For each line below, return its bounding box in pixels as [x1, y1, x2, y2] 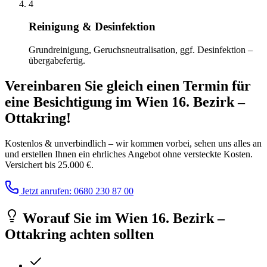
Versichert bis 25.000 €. [5, 159, 94, 170]
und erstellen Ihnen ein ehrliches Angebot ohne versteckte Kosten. [5, 148, 253, 159]
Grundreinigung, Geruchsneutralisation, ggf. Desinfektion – [29, 45, 253, 55]
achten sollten [66, 226, 154, 242]
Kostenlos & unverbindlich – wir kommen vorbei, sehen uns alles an [5, 138, 262, 148]
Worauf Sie [19, 210, 95, 226]
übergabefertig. [29, 55, 85, 66]
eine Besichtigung [5, 94, 116, 110]
